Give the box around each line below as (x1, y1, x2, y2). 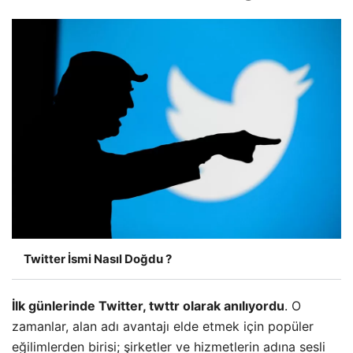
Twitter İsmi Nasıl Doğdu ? (24, 251, 172, 266)
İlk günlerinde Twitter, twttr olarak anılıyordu (12, 297, 284, 314)
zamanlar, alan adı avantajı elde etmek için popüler (12, 318, 314, 334)
